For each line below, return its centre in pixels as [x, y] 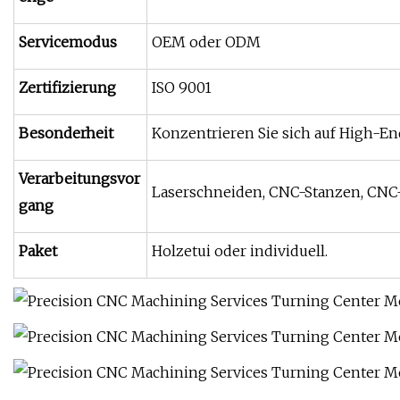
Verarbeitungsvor [79, 179]
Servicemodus [68, 42]
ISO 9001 [182, 88]
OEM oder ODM [206, 42]
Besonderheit [66, 133]
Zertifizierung [67, 88]
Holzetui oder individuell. [240, 251]
